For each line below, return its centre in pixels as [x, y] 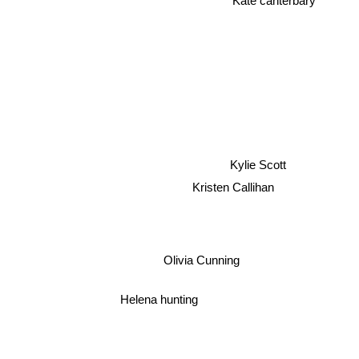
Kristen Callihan [234, 185]
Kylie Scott [258, 163]
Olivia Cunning [201, 257]
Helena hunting [162, 299]
